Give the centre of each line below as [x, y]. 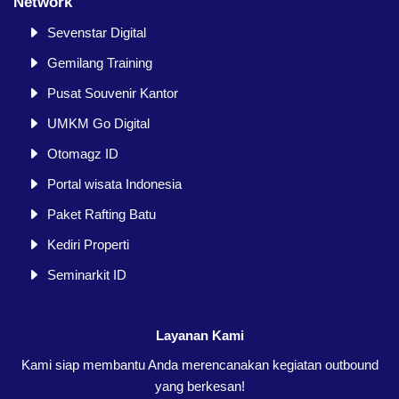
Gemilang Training [99, 62]
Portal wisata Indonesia [114, 183]
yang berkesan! [199, 386]
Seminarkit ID [86, 274]
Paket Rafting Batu [101, 214]
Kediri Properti [88, 244]
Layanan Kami [199, 335]
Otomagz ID [82, 153]
